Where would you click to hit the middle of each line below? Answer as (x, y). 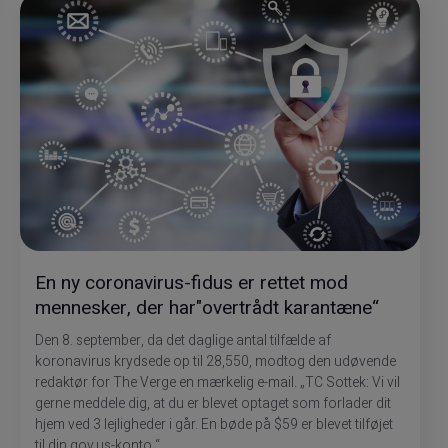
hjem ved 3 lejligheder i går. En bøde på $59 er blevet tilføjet (213, 425)
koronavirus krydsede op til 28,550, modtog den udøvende (215, 362)
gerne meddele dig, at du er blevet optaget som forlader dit (212, 404)
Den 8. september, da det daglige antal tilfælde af (182, 341)
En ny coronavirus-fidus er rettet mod (191, 283)
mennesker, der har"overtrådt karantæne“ (206, 308)
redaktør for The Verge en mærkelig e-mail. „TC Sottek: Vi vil (217, 383)
